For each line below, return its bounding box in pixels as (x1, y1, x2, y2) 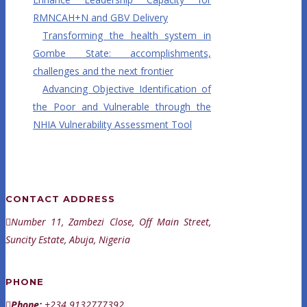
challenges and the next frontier (33, 64, 173, 78)
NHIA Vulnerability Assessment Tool (33, 118, 192, 132)
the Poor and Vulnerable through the (33, 100, 211, 114)
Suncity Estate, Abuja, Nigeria (5, 233, 130, 247)
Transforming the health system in (42, 29, 211, 42)
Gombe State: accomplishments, (33, 47, 211, 60)
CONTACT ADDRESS (5, 193, 115, 205)
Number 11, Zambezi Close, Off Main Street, (11, 215, 211, 229)
